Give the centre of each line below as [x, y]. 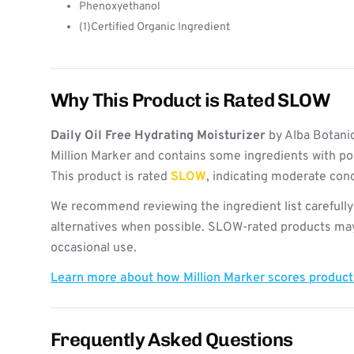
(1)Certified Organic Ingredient [154, 27]
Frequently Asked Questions [172, 339]
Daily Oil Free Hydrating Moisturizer [158, 136]
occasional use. [94, 248]
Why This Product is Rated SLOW [190, 100]
